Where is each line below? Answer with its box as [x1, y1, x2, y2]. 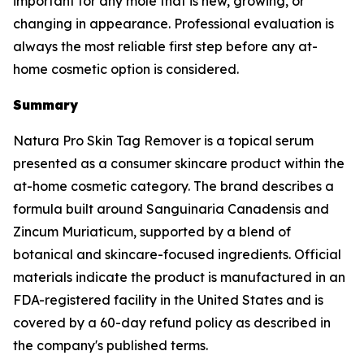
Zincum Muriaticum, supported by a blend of [13, 223, 291, 240]
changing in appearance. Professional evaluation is [13, 15, 334, 32]
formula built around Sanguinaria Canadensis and [13, 201, 329, 217]
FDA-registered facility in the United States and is [13, 292, 323, 308]
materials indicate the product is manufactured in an [13, 269, 345, 285]
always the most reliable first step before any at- [13, 38, 318, 54]
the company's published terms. [13, 337, 208, 353]
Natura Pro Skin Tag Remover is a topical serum [13, 132, 314, 149]
